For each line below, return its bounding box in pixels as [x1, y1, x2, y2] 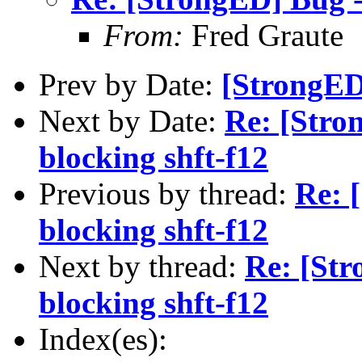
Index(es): [39, 321, 167, 356]
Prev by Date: [39, 66, 221, 102]
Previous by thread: [39, 175, 295, 211]
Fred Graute [183, 17, 343, 53]
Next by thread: [39, 248, 245, 284]
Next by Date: [39, 103, 225, 138]
